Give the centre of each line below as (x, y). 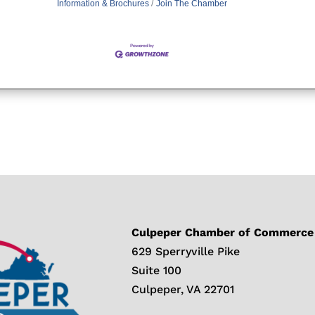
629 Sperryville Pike (186, 251)
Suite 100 (157, 270)
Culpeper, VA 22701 (183, 289)
